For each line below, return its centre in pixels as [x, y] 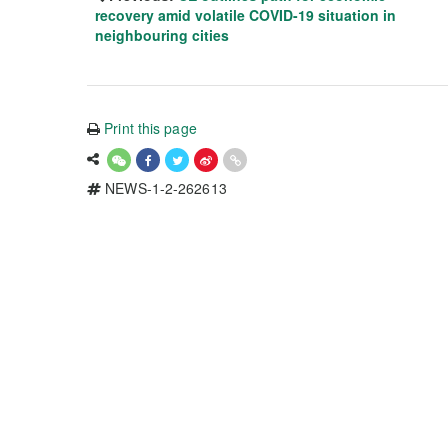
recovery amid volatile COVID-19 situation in [245, 14]
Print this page [150, 127]
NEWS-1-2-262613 [164, 187]
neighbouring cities [162, 34]
